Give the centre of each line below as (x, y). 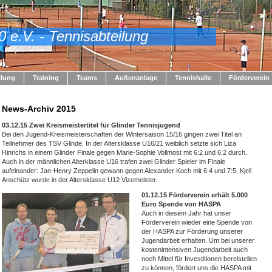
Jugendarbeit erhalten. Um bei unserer (198, 240)
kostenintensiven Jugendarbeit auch (195, 250)
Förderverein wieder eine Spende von (197, 222)
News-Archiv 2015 (39, 109)
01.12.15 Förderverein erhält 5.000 (195, 195)
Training (46, 78)
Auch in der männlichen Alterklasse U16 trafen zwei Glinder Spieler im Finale (114, 161)
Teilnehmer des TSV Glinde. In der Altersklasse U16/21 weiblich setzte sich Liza (119, 143)
